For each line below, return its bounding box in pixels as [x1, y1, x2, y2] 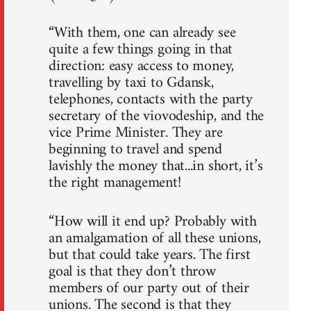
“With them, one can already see [49, 19, 236, 47]
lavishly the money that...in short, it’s [49, 152, 263, 180]
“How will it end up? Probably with [49, 208, 257, 235]
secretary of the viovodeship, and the [49, 102, 264, 130]
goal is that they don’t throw [49, 258, 216, 285]
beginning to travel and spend [49, 135, 222, 163]
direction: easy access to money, [49, 52, 235, 80]
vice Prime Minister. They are [49, 119, 223, 146]
